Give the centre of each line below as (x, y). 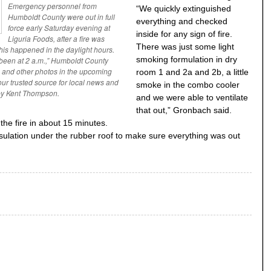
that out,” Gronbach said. (184, 110)
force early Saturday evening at (59, 28)
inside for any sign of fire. (184, 34)
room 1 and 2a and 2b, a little (192, 72)
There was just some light (185, 47)
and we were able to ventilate (192, 98)
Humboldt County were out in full (61, 17)
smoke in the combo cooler (188, 85)
